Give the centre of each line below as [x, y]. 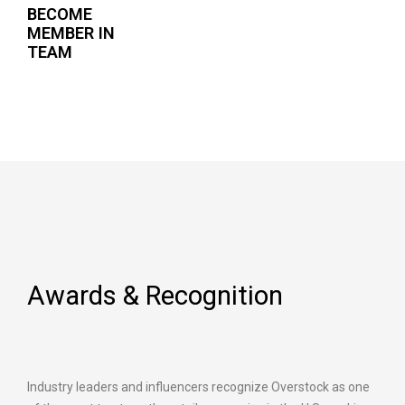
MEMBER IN [71, 33]
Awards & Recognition [155, 296]
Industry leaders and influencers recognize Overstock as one [198, 387]
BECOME [60, 14]
